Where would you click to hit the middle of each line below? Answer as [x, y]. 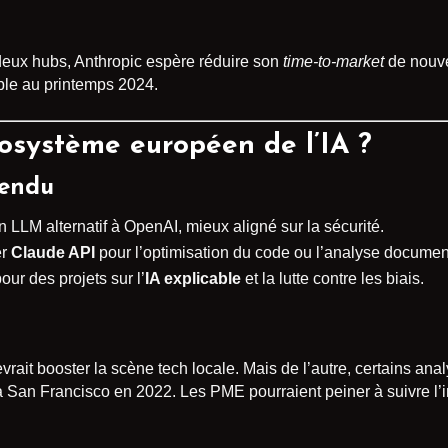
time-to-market [333, 62]
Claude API [53, 253]
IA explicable [193, 279]
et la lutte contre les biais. [332, 279]
